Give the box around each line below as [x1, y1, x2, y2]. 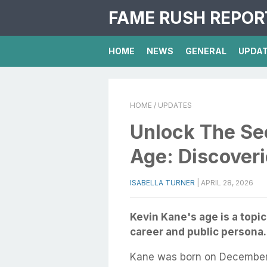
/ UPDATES [152, 101, 192, 110]
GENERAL [185, 46, 226, 56]
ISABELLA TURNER [130, 178, 195, 187]
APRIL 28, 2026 [201, 178, 253, 187]
